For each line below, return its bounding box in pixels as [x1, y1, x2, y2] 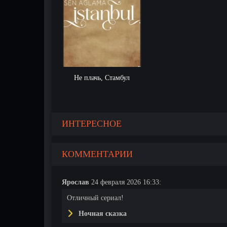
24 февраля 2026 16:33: [89, 178, 161, 186]
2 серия [177, 140, 196, 147]
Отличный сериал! [67, 194, 124, 202]
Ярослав [62, 178, 89, 186]
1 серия [115, 140, 134, 147]
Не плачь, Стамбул [74, 74, 130, 82]
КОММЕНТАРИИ [62, 149, 133, 159]
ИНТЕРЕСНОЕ [62, 119, 122, 129]
